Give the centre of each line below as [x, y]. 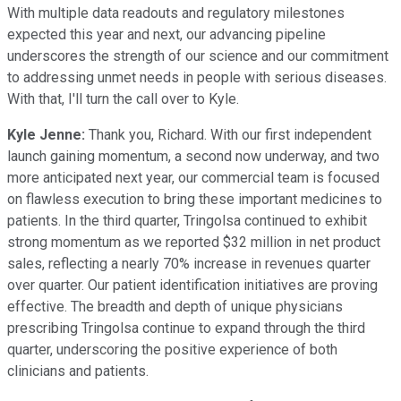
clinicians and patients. [78, 371]
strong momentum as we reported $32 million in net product [194, 242]
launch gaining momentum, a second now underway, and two [193, 156]
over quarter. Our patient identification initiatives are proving [192, 285]
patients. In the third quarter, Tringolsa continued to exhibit [187, 220]
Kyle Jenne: [46, 134]
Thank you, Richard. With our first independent [228, 134]
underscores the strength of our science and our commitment [198, 55]
